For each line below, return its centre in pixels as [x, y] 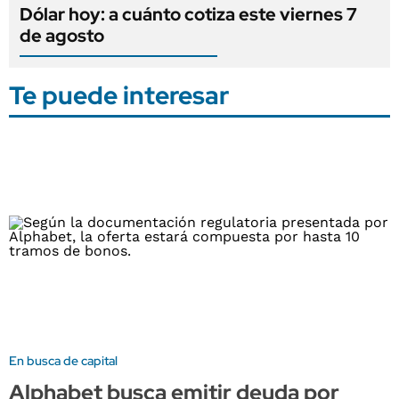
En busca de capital [63, 361]
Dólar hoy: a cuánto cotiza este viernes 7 [188, 14]
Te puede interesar [119, 95]
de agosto [62, 35]
